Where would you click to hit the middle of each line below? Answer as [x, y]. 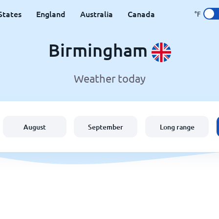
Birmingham [100, 50]
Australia [97, 14]
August [34, 127]
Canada [141, 14]
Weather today [109, 78]
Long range [177, 127]
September [106, 127]
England [51, 14]
